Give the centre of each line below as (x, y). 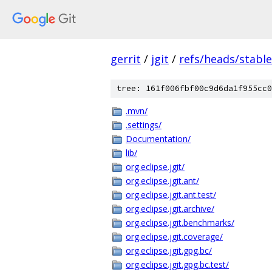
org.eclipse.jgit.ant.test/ (171, 195)
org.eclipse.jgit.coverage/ (174, 236)
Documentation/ (158, 139)
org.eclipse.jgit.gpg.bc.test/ (177, 264)
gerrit (126, 59)
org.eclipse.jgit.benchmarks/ (180, 223)
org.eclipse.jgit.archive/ (170, 209)
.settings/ (144, 125)
